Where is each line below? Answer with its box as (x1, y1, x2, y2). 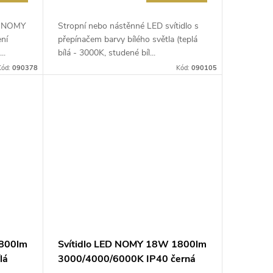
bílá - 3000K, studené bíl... (57, 46, 155, 58)
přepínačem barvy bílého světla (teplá (57, 33, 197, 45)
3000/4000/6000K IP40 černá (57, 252, 196, 266)
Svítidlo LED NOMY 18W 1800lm (57, 238, 207, 252)
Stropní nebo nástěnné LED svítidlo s (57, 19, 199, 32)
